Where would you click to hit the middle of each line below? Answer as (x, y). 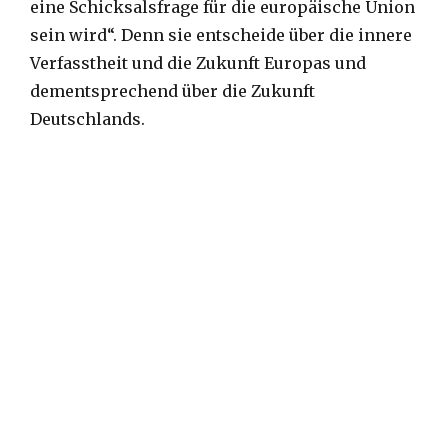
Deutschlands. (87, 119)
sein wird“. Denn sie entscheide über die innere (221, 35)
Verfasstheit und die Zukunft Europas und (198, 63)
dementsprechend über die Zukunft (172, 91)
